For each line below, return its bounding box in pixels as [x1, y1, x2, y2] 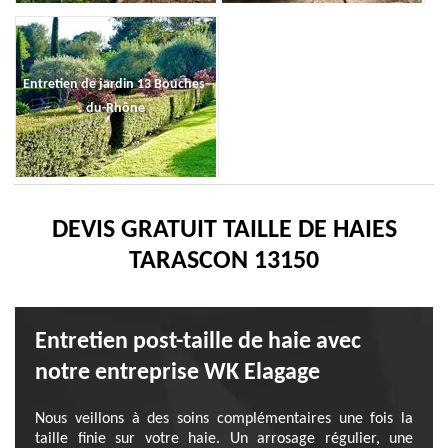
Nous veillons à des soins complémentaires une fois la [35, 411, 413, 427]
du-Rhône [86, 101, 146, 116]
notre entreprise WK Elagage [35, 361, 320, 385]
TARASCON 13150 [129, 248, 319, 275]
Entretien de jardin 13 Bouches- [22, 77, 209, 92]
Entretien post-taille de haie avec [35, 330, 361, 354]
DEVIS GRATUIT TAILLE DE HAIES [51, 217, 397, 244]
